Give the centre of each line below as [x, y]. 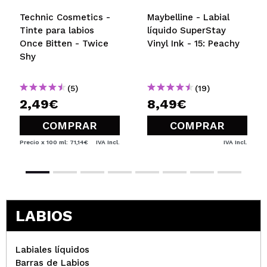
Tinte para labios [57, 30]
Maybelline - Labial [188, 17]
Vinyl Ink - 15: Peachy [193, 44]
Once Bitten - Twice [64, 44]
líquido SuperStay [187, 30]
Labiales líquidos [52, 250]
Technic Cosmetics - [65, 17]
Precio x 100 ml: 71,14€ [54, 142]
